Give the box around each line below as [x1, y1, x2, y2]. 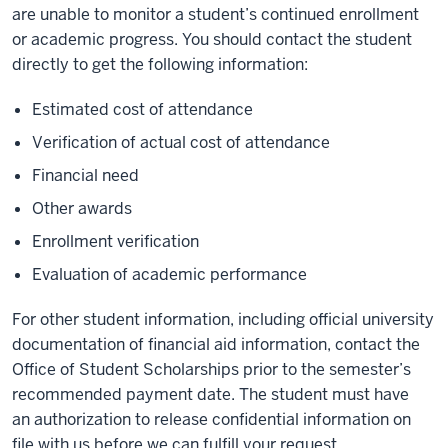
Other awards [32, 198, 132, 219]
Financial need [32, 165, 139, 186]
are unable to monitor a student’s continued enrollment [12, 4, 419, 25]
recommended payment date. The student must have [12, 384, 409, 405]
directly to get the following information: [12, 54, 308, 75]
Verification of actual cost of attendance [32, 132, 330, 153]
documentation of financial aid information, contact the [12, 334, 420, 355]
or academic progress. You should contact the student [12, 29, 412, 50]
